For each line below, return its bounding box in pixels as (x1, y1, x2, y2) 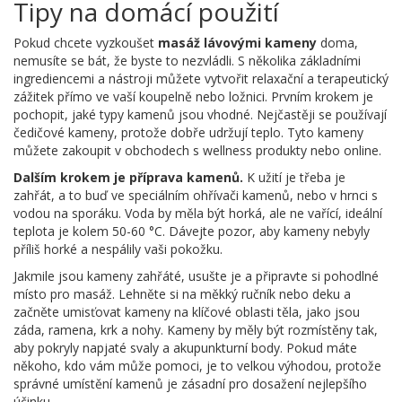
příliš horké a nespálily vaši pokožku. (13, 240, 223, 258)
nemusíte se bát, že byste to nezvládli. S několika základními (13, 51, 361, 69)
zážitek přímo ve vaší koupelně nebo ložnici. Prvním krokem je (13, 87, 373, 105)
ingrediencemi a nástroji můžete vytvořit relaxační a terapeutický (13, 69, 389, 87)
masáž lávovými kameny (158, 33, 317, 51)
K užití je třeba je (243, 168, 345, 186)
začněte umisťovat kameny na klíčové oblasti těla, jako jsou (13, 302, 360, 320)
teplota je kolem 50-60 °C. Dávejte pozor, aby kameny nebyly (13, 222, 370, 240)
